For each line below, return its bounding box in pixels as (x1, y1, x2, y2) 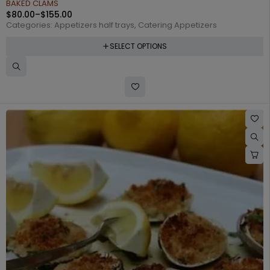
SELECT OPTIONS (109, 41, 167, 51)
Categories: (6, 19, 54, 31)
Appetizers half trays (54, 19, 134, 31)
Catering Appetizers (138, 19, 217, 31)
